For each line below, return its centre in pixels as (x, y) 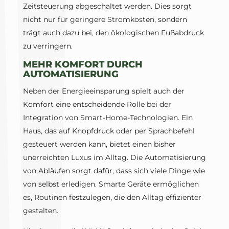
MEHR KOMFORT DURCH (83, 65)
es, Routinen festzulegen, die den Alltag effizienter (112, 198)
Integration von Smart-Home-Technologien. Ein (108, 118)
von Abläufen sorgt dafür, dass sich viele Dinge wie (114, 171)
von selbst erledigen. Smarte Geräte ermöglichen (111, 184)
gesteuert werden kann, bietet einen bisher (99, 144)
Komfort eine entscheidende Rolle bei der (97, 105)
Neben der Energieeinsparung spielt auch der (104, 91)
